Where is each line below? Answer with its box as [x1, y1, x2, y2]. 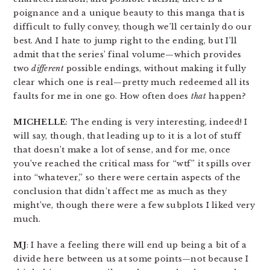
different [31, 63, 64, 74]
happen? [206, 90, 246, 101]
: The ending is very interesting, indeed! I [66, 116, 248, 127]
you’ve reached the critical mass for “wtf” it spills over [13, 158, 252, 169]
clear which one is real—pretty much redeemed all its [13, 77, 250, 87]
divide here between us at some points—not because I [13, 253, 249, 264]
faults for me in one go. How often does [13, 90, 191, 101]
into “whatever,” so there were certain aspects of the [13, 172, 241, 183]
